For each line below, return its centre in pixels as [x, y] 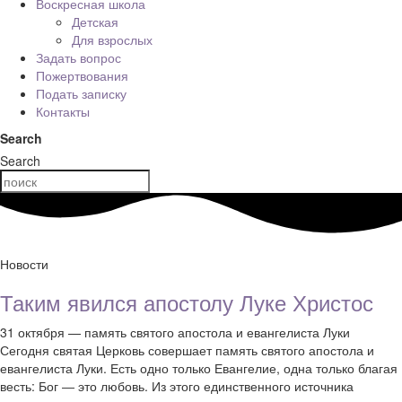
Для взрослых [112, 39]
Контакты [63, 111]
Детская [95, 22]
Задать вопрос [79, 57]
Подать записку [81, 93]
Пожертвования [82, 75]
